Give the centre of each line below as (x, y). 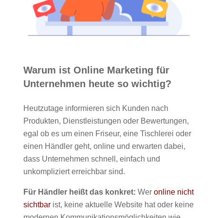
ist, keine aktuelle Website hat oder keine (122, 204)
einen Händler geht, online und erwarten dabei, (104, 146)
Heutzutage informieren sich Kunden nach (96, 108)
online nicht (174, 192)
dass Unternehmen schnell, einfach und (92, 159)
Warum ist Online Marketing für (96, 70)
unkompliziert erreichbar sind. (74, 171)
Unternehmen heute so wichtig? (97, 83)
